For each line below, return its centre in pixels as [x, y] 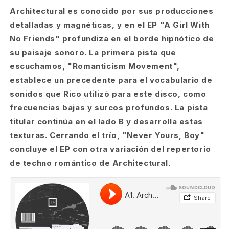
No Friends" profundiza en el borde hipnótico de [112, 39]
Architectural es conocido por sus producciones [112, 11]
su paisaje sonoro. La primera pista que [93, 52]
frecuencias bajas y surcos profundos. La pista [109, 108]
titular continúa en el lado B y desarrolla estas [106, 121]
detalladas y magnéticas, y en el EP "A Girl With [110, 25]
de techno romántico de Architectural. [90, 163]
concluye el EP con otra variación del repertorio [110, 149]
